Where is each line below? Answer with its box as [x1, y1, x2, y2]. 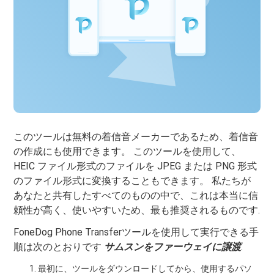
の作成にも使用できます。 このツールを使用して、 [13, 146, 242, 158]
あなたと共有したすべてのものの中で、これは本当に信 [13, 190, 259, 202]
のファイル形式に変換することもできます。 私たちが [13, 175, 251, 187]
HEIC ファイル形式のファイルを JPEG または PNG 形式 [13, 160, 257, 172]
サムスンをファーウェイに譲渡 [104, 241, 242, 253]
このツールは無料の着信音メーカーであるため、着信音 [13, 131, 259, 143]
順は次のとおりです [13, 241, 105, 253]
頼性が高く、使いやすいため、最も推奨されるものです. [13, 204, 261, 217]
